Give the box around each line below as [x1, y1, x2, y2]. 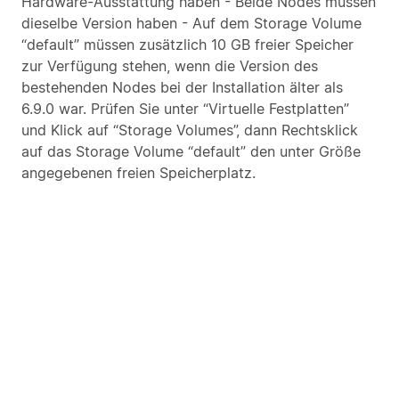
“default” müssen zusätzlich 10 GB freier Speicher [21, 36, 354, 53]
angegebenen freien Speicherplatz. [21, 164, 256, 182]
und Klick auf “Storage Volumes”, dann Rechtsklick [21, 121, 358, 139]
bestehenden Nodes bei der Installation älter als [21, 78, 343, 96]
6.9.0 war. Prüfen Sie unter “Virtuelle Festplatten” [21, 100, 349, 118]
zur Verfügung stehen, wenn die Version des [21, 57, 318, 75]
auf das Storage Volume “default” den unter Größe [21, 142, 361, 160]
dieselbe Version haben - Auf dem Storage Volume [21, 14, 362, 32]
